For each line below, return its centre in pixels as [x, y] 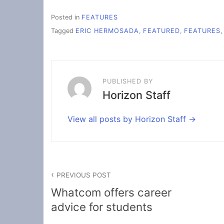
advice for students [102, 206]
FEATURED [161, 30]
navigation [82, 185]
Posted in [66, 17]
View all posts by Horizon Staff [128, 119]
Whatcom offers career [111, 192]
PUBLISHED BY [128, 81]
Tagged [63, 30]
